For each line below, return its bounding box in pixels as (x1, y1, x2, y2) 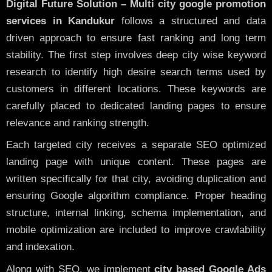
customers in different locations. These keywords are (6, 83, 266, 95)
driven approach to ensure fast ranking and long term (6, 32, 266, 44)
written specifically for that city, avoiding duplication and (6, 173, 266, 185)
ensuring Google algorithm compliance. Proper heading (6, 190, 266, 202)
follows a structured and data (115, 15, 267, 27)
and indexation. (6, 241, 75, 253)
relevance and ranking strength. (6, 117, 149, 129)
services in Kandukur (6, 15, 115, 27)
